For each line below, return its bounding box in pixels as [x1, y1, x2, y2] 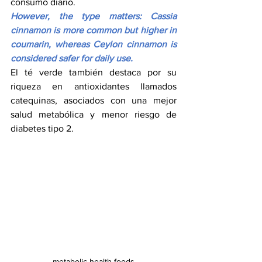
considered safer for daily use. [11, 53, 133, 64]
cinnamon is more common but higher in [11, 25, 177, 36]
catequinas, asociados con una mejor [11, 95, 177, 106]
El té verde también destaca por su [11, 67, 177, 78]
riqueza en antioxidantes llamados [11, 81, 177, 92]
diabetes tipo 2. [11, 123, 74, 134]
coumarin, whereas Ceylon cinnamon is [11, 39, 177, 50]
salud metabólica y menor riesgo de [11, 109, 177, 120]
